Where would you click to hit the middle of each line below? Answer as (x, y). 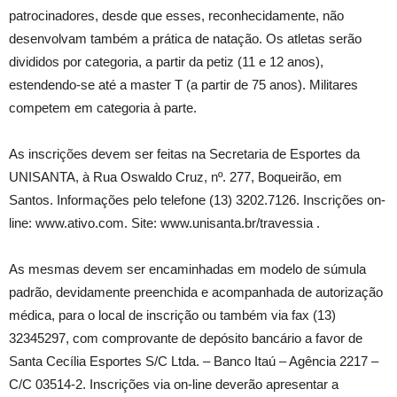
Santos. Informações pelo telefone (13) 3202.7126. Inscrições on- (197, 200)
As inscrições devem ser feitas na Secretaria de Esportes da (184, 154)
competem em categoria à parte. (103, 108)
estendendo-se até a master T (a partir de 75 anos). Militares (183, 85)
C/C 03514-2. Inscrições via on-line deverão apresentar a (174, 384)
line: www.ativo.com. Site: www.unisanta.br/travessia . (164, 223)
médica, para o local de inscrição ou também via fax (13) (172, 315)
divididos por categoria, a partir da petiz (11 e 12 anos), (166, 62)
